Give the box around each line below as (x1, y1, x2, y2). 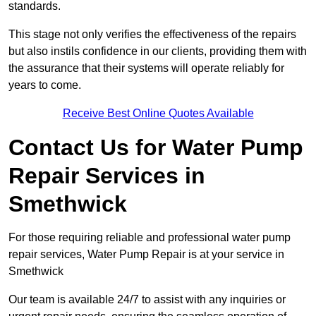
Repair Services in (8, 163, 205, 189)
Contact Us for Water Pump (8, 135, 303, 161)
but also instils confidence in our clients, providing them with (8, 45, 307, 58)
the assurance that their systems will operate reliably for (8, 62, 284, 75)
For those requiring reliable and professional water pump (8, 231, 291, 244)
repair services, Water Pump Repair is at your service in (8, 248, 284, 261)
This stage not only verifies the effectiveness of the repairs (8, 28, 296, 41)
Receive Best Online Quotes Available (62, 107, 254, 120)
